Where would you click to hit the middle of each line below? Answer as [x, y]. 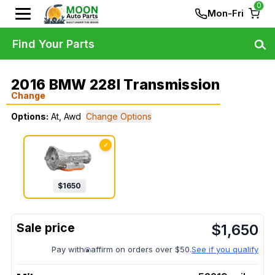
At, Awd [66, 116]
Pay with [68, 250]
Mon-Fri [226, 13]
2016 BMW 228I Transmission [116, 85]
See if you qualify [225, 250]
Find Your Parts [53, 44]
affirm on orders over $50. [141, 250]
